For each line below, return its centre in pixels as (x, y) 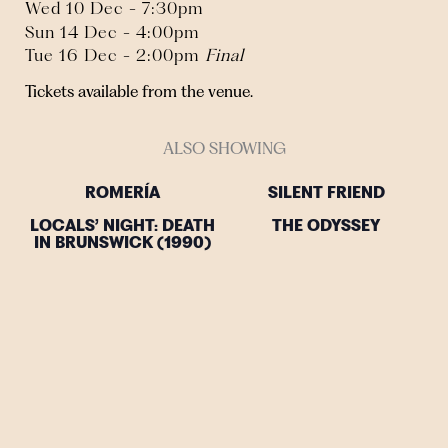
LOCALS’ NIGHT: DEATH (122, 226)
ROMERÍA (122, 193)
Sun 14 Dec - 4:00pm (112, 31)
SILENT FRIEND (326, 193)
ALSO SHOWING (224, 148)
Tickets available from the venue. (139, 92)
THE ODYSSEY (326, 226)
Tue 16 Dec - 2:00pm (115, 55)
